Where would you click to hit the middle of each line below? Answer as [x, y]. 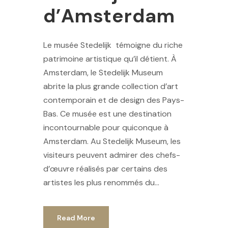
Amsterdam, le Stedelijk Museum [103, 73]
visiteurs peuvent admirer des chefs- [112, 155]
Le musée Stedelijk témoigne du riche [113, 45]
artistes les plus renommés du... [101, 183]
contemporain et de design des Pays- [114, 100]
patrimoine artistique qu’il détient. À [110, 59]
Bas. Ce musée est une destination [107, 114]
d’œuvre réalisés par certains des [105, 169]
